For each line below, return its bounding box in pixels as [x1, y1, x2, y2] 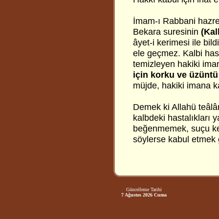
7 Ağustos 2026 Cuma [121, 192, 167, 197]
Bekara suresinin [133, 27, 201, 37]
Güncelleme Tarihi [126, 187, 162, 192]
